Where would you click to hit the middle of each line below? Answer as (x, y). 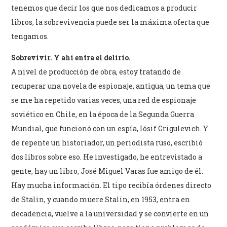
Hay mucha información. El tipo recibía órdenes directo (111, 185)
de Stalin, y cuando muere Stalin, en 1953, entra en (101, 199)
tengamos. (30, 36)
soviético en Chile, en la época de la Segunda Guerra (103, 114)
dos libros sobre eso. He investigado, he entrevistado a (107, 157)
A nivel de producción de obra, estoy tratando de (96, 71)
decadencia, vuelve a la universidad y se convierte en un (110, 213)
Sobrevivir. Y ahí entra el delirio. (71, 57)
